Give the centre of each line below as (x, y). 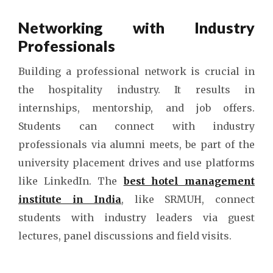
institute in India (70, 199)
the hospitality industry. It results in (136, 90)
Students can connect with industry (136, 126)
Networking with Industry (136, 27)
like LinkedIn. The (71, 181)
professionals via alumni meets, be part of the (136, 144)
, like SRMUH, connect (188, 199)
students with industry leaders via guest (136, 218)
